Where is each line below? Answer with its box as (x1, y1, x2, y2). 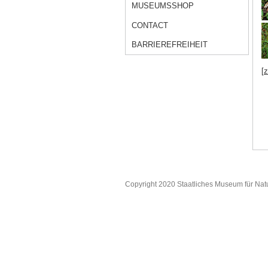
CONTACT (132, 20, 169, 30)
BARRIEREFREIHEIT (132, 40, 208, 50)
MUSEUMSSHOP (132, 1, 194, 11)
